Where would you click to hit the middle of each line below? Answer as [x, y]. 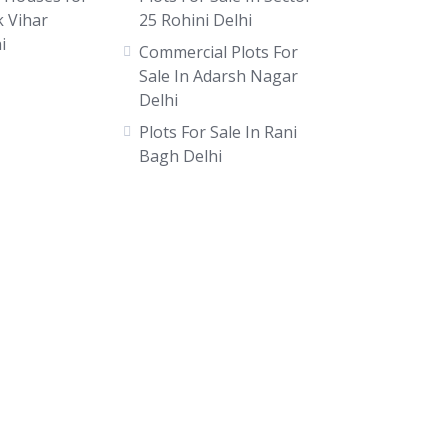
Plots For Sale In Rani [217, 132]
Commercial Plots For [218, 52]
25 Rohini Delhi [195, 20]
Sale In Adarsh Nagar [218, 76]
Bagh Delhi [180, 156]
